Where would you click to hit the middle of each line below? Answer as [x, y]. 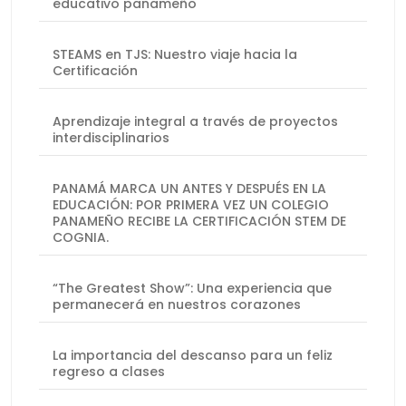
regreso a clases [109, 372]
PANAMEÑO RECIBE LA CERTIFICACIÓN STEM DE [199, 222]
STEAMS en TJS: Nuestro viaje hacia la [175, 55]
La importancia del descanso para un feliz [193, 356]
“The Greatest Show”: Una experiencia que [192, 289]
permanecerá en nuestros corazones [177, 305]
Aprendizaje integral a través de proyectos [195, 122]
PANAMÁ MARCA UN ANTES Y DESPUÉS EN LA [189, 189]
